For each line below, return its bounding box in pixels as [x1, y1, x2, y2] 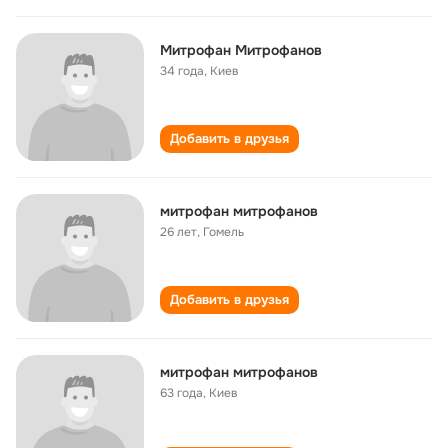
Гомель [203, 224, 244, 240]
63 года [160, 385, 203, 401]
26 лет [160, 224, 197, 240]
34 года [160, 63, 204, 79]
